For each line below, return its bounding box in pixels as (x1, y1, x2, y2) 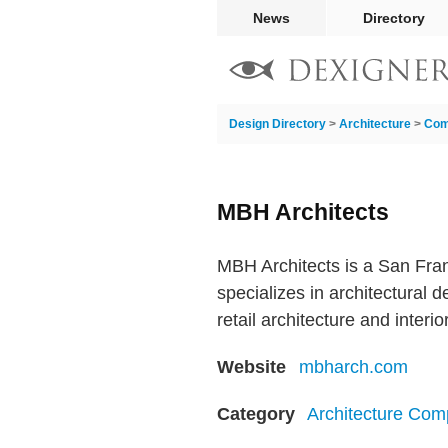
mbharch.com (299, 357, 408, 377)
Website (217, 357, 286, 377)
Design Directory (229, 117, 326, 131)
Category (217, 404, 295, 424)
